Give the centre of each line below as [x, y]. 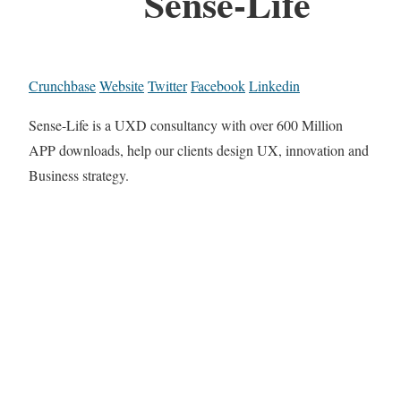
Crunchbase [62, 86]
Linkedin [274, 86]
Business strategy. [79, 175]
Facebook [218, 86]
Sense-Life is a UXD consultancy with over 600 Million [186, 125]
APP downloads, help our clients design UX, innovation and [199, 150]
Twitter [167, 86]
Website [122, 86]
